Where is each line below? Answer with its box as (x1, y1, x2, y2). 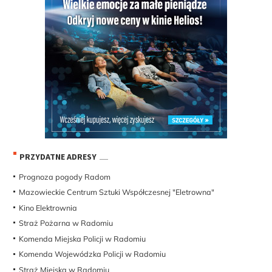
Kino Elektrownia (19, 202, 78, 212)
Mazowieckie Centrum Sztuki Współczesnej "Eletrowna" (19, 187, 215, 197)
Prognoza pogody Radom (19, 171, 111, 182)
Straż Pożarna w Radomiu (19, 218, 114, 228)
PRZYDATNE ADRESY (19, 151, 97, 163)
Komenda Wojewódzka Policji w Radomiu (19, 249, 166, 259)
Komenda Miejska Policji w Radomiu (19, 233, 146, 243)
